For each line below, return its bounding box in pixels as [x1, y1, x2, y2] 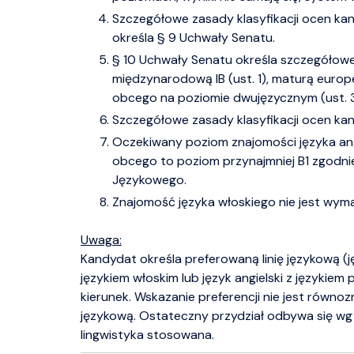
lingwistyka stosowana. [81, 326, 214, 343]
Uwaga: [81, 232, 122, 248]
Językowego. [112, 171, 186, 188]
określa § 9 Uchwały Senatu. [112, 29, 275, 46]
